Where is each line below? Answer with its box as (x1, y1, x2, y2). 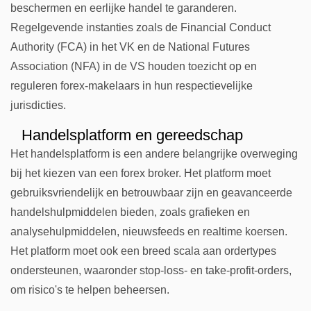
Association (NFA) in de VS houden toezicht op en (10, 60, 257, 72)
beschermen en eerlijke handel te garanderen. (10, 2, 237, 14)
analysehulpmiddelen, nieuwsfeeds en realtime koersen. (10, 226, 287, 237)
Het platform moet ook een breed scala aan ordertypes (10, 245, 276, 257)
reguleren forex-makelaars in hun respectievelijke (10, 80, 253, 92)
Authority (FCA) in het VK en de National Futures (10, 41, 250, 53)
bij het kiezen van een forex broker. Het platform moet (10, 167, 271, 179)
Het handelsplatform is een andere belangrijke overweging (10, 148, 298, 160)
